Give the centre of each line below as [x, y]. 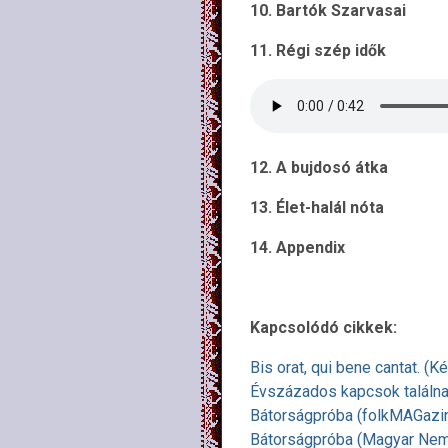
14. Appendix [297, 247]
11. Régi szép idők [318, 50]
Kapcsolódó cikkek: [323, 327]
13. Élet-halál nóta [317, 207]
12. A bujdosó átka [319, 167]
